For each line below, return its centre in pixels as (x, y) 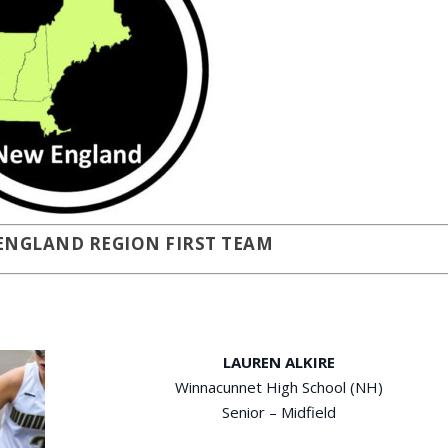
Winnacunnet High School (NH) (279, 386)
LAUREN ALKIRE (279, 361)
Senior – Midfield (279, 411)
